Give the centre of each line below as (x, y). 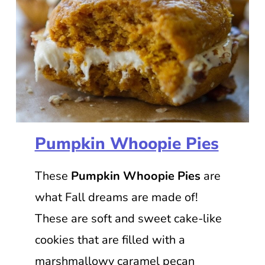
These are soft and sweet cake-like (128, 218)
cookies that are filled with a (110, 240)
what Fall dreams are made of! (116, 197)
